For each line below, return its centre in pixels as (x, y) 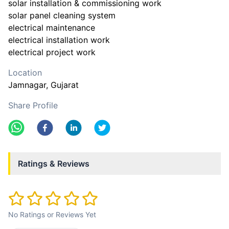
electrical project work (52, 52)
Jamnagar (27, 85)
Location (25, 73)
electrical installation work (59, 40)
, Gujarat (62, 85)
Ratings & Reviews (54, 164)
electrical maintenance (52, 28)
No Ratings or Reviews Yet (52, 215)
